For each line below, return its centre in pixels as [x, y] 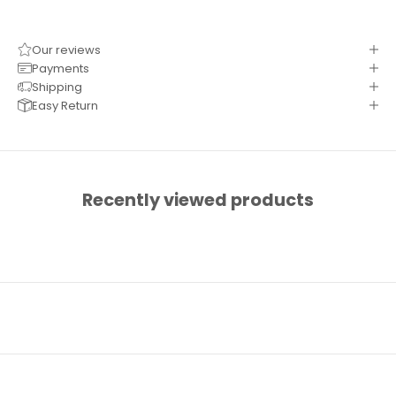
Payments [61, 68]
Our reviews [66, 49]
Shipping [57, 87]
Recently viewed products [198, 200]
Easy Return [65, 105]
